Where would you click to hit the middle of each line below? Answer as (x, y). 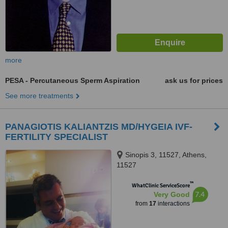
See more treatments (39, 96)
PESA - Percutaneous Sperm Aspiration (73, 80)
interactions (173, 204)
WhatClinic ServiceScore (161, 186)
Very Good (172, 194)
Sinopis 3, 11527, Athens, (166, 155)
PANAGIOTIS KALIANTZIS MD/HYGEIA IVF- (99, 127)
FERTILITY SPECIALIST (56, 137)
